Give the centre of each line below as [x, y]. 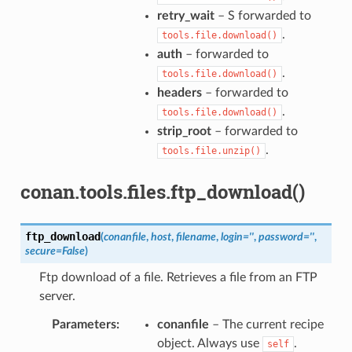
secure [40, 251]
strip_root [184, 131]
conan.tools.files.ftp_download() [162, 191]
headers [179, 92]
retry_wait [185, 15]
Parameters [84, 324]
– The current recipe [266, 324]
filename [196, 236]
